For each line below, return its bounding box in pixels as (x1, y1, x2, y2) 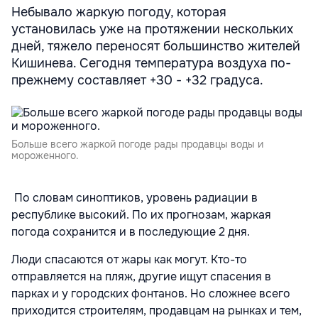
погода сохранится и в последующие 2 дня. (11, 224, 250, 239)
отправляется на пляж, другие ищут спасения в (11, 269, 271, 284)
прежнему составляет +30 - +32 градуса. (11, 72, 263, 88)
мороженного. (11, 149, 79, 162)
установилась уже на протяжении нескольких (11, 21, 293, 37)
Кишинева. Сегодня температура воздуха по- (11, 55, 291, 71)
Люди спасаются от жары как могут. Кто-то (11, 252, 247, 267)
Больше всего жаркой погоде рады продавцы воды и (11, 138, 263, 150)
